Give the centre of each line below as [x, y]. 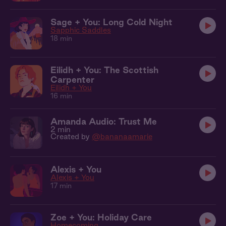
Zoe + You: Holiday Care [101, 217]
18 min [61, 38]
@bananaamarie [122, 136]
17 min [61, 186]
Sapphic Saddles [81, 30]
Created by [71, 136]
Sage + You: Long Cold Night [111, 22]
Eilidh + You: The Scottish [104, 70]
